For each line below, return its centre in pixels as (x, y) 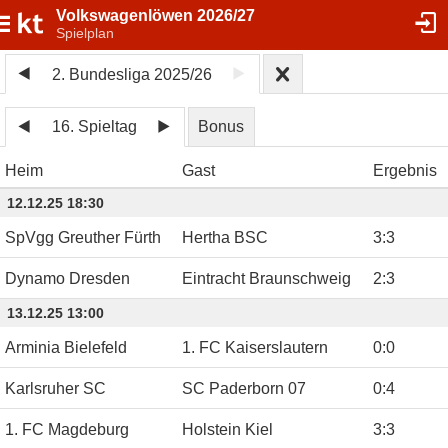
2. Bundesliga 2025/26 (132, 74)
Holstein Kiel (227, 429)
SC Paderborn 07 (244, 388)
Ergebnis (405, 170)
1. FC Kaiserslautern (255, 347)
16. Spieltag (95, 127)
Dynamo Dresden (67, 278)
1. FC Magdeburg (67, 429)
